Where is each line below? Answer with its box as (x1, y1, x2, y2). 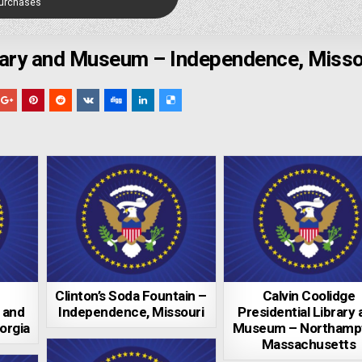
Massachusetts (261, 335, 356, 356)
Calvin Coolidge (262, 286, 356, 307)
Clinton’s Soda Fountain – (55, 286, 207, 307)
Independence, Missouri (58, 302, 204, 323)
